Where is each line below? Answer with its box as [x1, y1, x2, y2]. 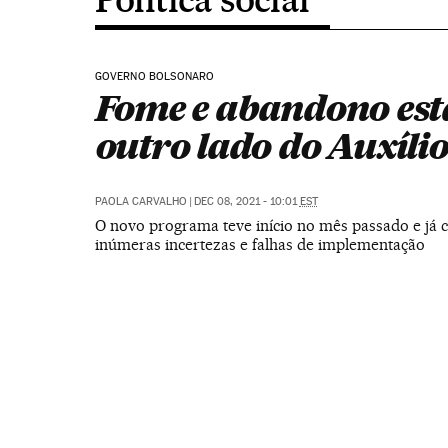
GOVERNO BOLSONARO [94, 70, 215, 83]
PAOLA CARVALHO [94, 195, 187, 208]
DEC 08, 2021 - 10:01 [193, 195, 300, 208]
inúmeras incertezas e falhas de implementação [94, 235, 425, 254]
